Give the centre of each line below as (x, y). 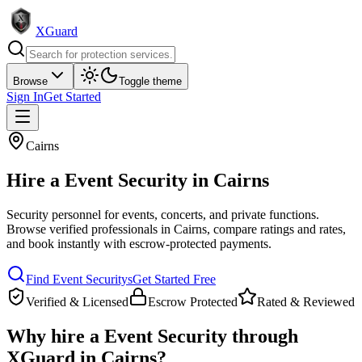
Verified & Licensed (77, 301)
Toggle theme (150, 81)
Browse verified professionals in (88, 229)
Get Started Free (174, 279)
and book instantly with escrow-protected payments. (139, 243)
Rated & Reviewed (306, 301)
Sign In (25, 97)
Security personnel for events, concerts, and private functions (161, 214)
